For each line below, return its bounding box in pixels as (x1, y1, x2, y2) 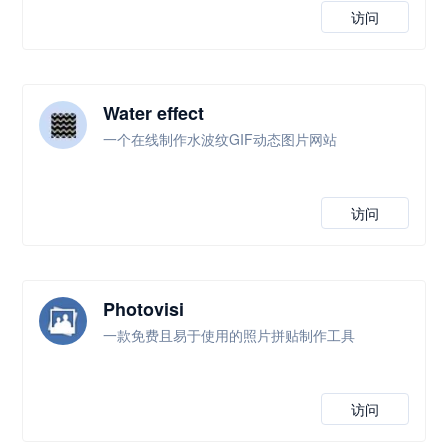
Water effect (103, 100, 205, 126)
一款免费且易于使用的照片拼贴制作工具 (103, 325, 356, 345)
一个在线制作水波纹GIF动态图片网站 (103, 129, 338, 149)
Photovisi (103, 296, 185, 322)
